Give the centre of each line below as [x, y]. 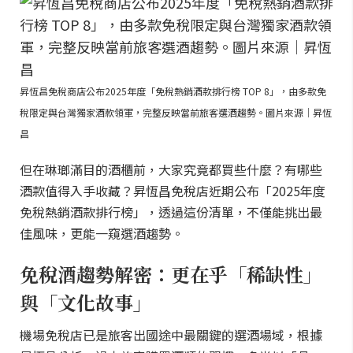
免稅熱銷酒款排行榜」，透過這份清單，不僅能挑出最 [171, 212]
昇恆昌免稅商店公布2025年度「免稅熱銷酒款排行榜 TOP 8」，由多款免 [173, 91]
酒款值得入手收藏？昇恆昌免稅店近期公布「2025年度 [173, 191]
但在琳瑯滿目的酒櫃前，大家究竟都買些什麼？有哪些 [171, 169]
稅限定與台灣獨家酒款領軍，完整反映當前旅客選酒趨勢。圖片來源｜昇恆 [176, 112]
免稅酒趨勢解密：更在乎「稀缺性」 [171, 274]
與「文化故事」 [86, 302]
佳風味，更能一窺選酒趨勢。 [102, 233]
